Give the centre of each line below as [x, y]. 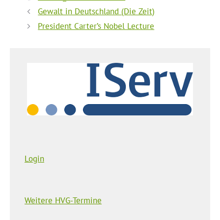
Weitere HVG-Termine [63, 200]
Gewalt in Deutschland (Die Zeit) [96, 12]
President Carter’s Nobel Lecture [96, 26]
